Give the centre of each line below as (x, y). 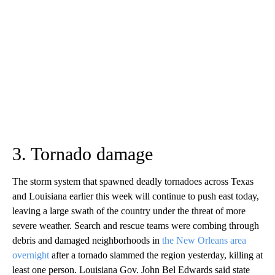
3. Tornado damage (83, 154)
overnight (31, 255)
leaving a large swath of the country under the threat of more (129, 211)
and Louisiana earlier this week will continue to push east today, (136, 196)
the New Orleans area (204, 241)
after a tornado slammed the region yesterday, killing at (156, 255)
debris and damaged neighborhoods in (87, 241)
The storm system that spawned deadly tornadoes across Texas (133, 182)
